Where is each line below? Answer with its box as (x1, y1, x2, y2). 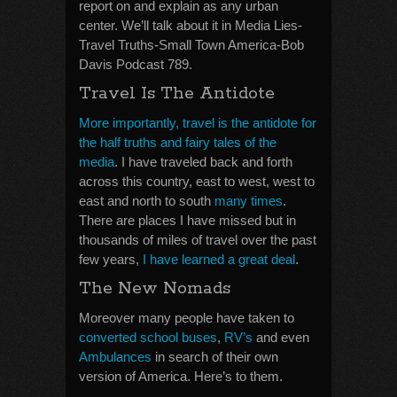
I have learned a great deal (143, 252, 295, 267)
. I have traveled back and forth (114, 154, 292, 169)
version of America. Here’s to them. (79, 369, 283, 384)
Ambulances (79, 349, 152, 364)
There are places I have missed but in (79, 213, 296, 228)
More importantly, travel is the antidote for (79, 115, 316, 130)
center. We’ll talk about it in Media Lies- (79, 18, 302, 33)
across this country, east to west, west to (79, 174, 315, 189)
